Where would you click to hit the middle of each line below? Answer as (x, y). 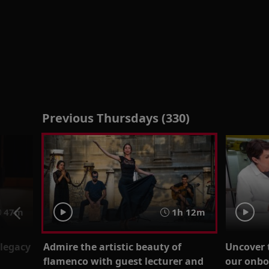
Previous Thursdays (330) (116, 118)
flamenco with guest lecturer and (123, 261)
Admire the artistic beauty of (112, 246)
